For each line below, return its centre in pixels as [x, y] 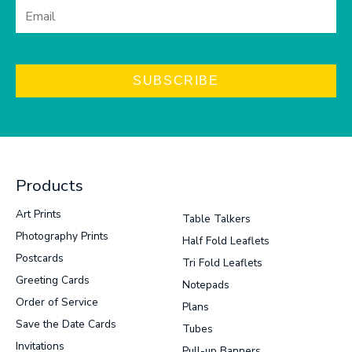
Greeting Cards [53, 280]
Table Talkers [216, 219]
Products [49, 186]
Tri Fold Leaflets [222, 263]
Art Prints [38, 214]
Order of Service [57, 302]
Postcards [40, 258]
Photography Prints [62, 236]
